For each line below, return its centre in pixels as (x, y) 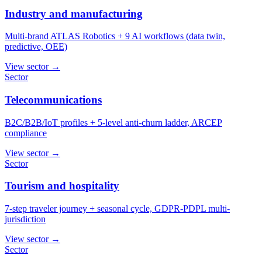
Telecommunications (53, 100)
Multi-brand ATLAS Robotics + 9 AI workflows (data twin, (115, 36)
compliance (26, 133)
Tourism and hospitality (62, 186)
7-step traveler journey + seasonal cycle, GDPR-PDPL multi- (117, 209)
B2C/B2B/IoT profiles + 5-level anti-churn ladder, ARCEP (113, 122)
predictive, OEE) (36, 47)
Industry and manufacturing (74, 13)
